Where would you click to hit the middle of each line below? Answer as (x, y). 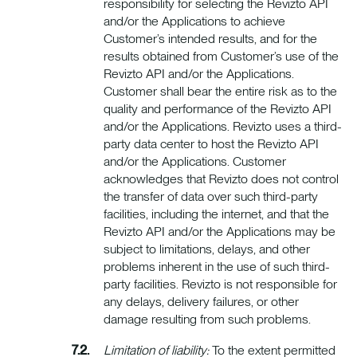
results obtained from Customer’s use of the (221, 57)
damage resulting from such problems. (207, 320)
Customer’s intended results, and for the (210, 39)
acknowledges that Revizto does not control (221, 179)
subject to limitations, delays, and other (207, 249)
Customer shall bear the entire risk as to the (220, 92)
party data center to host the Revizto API (211, 144)
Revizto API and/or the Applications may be (220, 232)
